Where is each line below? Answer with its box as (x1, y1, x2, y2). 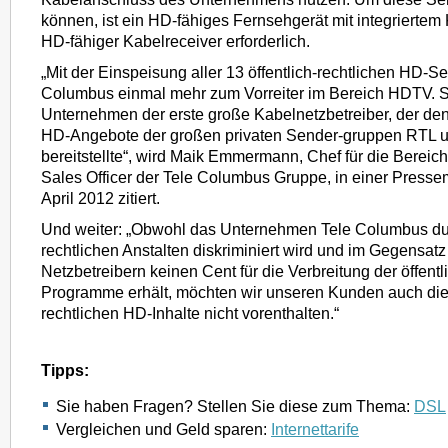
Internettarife (271, 420, 359, 438)
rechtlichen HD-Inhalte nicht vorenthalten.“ (41, 304, 339, 322)
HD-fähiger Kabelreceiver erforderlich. (41, 32, 310, 50)
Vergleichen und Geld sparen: (56, 420, 271, 438)
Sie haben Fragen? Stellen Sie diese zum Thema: (56, 397, 414, 415)
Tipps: (41, 361, 89, 379)
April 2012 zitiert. (41, 189, 160, 207)
